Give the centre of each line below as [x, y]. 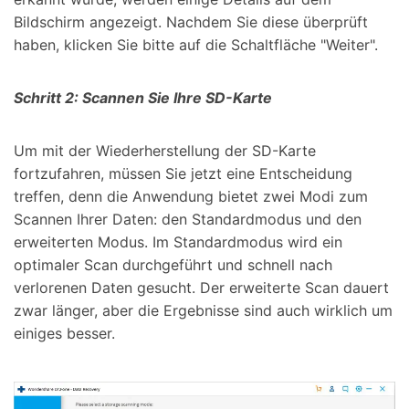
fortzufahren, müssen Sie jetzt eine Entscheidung [183, 174]
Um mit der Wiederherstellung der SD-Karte [165, 151]
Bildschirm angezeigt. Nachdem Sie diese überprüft [191, 22]
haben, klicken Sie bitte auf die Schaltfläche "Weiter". [196, 45]
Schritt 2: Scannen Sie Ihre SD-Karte [143, 98]
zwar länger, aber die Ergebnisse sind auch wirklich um [203, 311]
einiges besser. [64, 334]
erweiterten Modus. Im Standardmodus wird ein [178, 242]
